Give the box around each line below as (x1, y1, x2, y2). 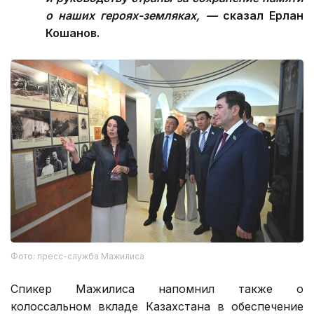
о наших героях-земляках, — (46, 8, 223, 22)
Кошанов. (46, 25, 100, 40)
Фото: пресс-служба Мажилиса (11, 250, 144, 261)
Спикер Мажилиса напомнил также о (11, 281, 303, 296)
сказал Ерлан (222, 8, 304, 22)
